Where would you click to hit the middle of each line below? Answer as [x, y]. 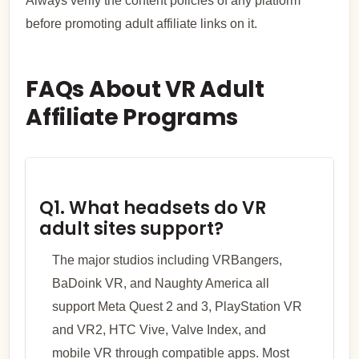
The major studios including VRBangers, [167, 260]
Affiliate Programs [132, 118]
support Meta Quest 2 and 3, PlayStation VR [177, 306]
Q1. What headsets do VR [152, 208]
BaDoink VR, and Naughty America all [160, 283]
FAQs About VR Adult [145, 90]
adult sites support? [131, 228]
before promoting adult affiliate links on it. [142, 23]
